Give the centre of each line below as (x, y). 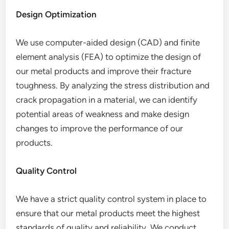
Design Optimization (56, 14)
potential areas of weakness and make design (103, 114)
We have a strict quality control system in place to (111, 199)
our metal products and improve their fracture (104, 71)
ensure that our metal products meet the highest (108, 213)
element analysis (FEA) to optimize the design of (109, 57)
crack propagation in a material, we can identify (107, 100)
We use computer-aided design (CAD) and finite (108, 42)
